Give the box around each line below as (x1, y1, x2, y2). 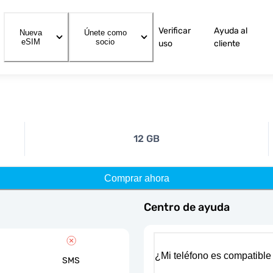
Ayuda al (213, 26, 247, 36)
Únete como (83, 28, 127, 37)
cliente (213, 38, 240, 49)
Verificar (158, 26, 191, 36)
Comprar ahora (104, 172, 169, 183)
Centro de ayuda (144, 200, 230, 214)
